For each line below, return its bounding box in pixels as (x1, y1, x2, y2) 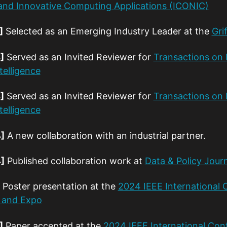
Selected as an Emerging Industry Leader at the (3, 26, 212, 37)
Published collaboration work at (4, 155, 145, 166)
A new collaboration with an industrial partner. (4, 130, 206, 141)
